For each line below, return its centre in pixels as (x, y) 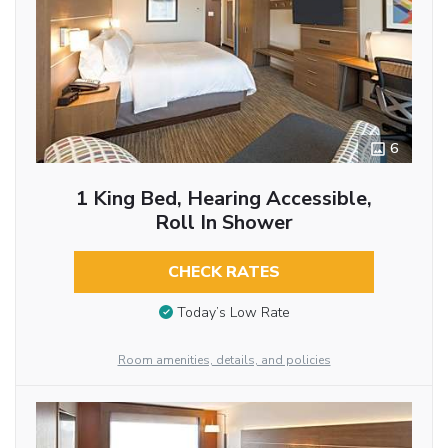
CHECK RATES (223, 271)
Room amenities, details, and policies (224, 359)
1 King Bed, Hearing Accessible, (223, 198)
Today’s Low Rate (233, 313)
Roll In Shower (223, 222)
